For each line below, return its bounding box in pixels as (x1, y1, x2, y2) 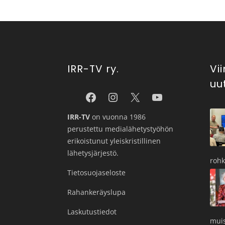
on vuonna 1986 (90, 111, 146, 122)
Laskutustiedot (67, 206, 117, 216)
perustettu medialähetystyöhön (67, 124, 174, 134)
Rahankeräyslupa (67, 187, 126, 197)
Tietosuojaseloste (67, 167, 126, 177)
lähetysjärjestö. (67, 148, 119, 158)
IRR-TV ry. (67, 61, 120, 76)
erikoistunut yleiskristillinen (67, 136, 161, 146)
